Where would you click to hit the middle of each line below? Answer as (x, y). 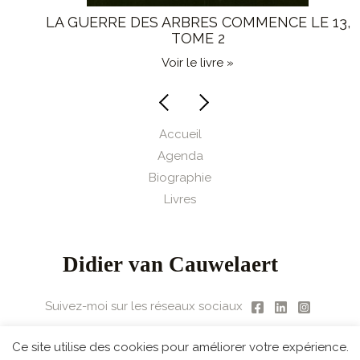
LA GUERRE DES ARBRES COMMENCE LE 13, (180, 22)
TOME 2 (180, 38)
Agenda (180, 156)
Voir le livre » (180, 63)
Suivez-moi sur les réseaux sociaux (145, 307)
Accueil (180, 134)
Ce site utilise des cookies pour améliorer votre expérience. (180, 347)
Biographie (180, 178)
